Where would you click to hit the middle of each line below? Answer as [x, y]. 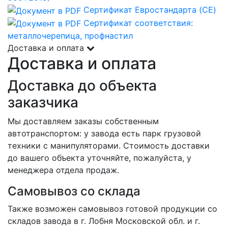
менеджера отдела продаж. [63, 170]
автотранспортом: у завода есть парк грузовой [104, 134]
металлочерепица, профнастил [70, 36]
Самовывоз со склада [74, 191]
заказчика [43, 103]
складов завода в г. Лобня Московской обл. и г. [104, 221]
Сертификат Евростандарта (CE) [150, 9]
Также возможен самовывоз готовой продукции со [112, 209]
